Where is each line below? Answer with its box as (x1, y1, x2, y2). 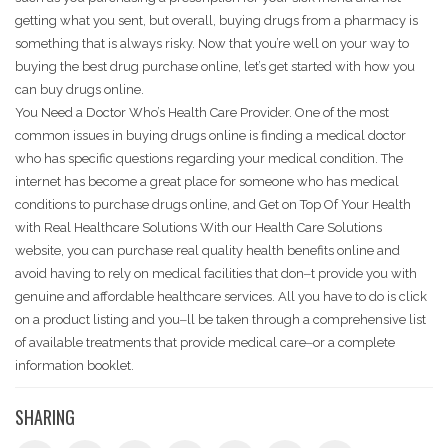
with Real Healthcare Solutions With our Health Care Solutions (15, 220, 382, 236)
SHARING (15, 404, 75, 431)
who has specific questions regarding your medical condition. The (15, 151, 403, 167)
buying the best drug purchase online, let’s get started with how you (15, 59, 415, 75)
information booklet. (15, 358, 134, 374)
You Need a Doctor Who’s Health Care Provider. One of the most (15, 105, 389, 121)
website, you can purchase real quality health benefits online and (15, 243, 400, 259)
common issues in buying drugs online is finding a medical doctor (15, 128, 406, 144)
